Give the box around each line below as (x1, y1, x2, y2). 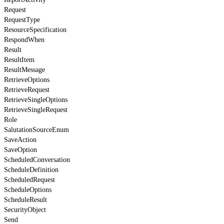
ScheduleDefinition (4, 165, 58, 173)
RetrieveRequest (4, 85, 49, 93)
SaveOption (4, 145, 37, 153)
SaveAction (4, 135, 36, 143)
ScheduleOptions (4, 185, 51, 193)
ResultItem (4, 55, 34, 63)
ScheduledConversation (4, 155, 70, 163)
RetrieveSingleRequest (4, 105, 67, 113)
